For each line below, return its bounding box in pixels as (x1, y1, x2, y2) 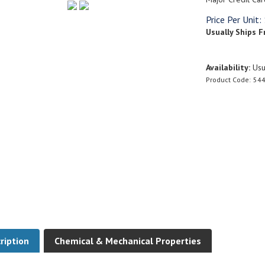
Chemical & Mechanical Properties (54, 221, 201, 232)
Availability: (205, 62, 250, 73)
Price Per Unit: (205, 13, 261, 25)
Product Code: (205, 75, 251, 84)
